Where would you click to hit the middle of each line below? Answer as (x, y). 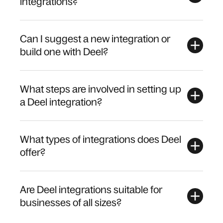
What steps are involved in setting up (101, 89)
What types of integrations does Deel (101, 139)
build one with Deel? (64, 52)
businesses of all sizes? (71, 203)
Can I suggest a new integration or (95, 39)
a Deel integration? (61, 102)
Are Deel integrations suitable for (91, 190)
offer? (33, 152)
